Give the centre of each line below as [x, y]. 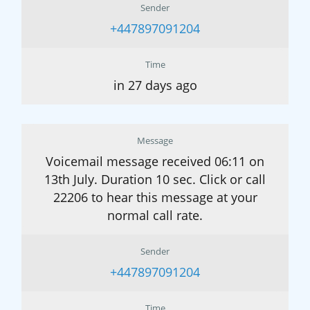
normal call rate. [155, 216]
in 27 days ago [155, 85]
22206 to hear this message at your [155, 198]
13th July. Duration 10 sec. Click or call [155, 180]
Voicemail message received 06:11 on [155, 162]
